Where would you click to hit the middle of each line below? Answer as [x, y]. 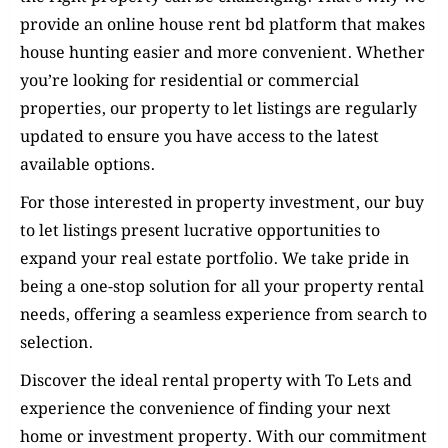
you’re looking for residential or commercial [189, 82]
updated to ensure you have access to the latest [199, 138]
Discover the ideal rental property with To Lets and [216, 382]
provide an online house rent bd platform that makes [222, 26]
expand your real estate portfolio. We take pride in [214, 260]
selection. [56, 344]
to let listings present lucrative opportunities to [200, 232]
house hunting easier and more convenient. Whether [222, 54]
